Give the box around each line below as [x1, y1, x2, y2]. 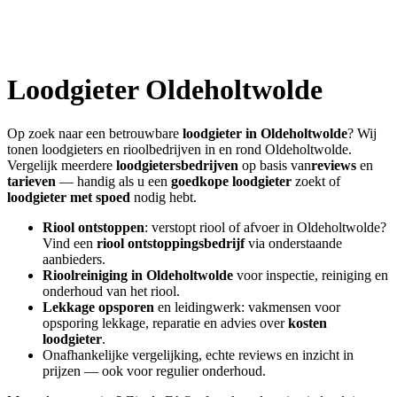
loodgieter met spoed [7, 189, 130, 205]
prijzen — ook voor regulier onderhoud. [43, 362, 266, 378]
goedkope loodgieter [171, 173, 292, 189]
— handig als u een [56, 173, 167, 189]
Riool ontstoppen [43, 219, 144, 235]
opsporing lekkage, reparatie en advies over [43, 315, 288, 331]
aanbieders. [43, 251, 105, 267]
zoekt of [292, 173, 340, 189]
